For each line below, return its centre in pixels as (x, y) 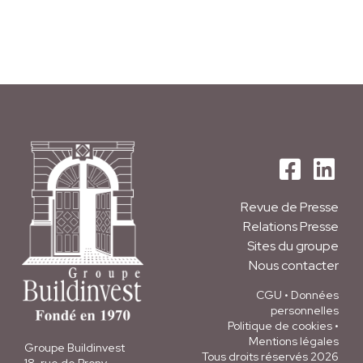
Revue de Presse (290, 207)
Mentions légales (294, 342)
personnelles (305, 311)
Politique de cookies (280, 326)
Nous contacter (294, 266)
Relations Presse (291, 227)
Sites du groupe (293, 246)
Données (315, 295)
